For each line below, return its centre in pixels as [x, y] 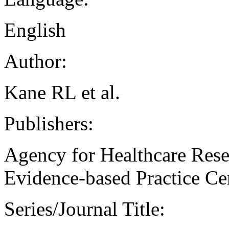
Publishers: [49, 124]
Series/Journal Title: [85, 209]
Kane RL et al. [62, 93]
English [35, 30]
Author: [36, 61]
